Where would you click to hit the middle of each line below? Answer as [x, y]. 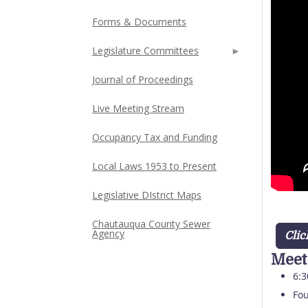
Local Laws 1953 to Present [154, 166]
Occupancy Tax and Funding [155, 137]
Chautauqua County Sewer [151, 224]
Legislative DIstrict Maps [147, 195]
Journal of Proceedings [143, 79]
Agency [108, 233]
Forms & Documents [139, 22]
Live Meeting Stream [138, 108]
